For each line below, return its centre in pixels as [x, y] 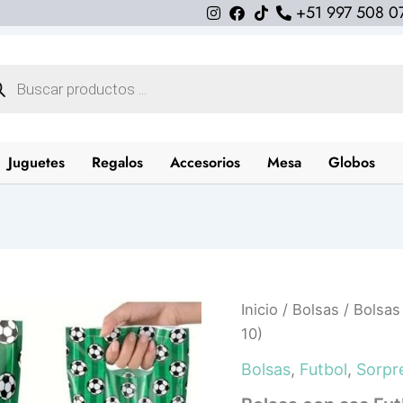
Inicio [259, 309]
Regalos [117, 162]
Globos [351, 162]
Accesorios [205, 162]
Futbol [323, 369]
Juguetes [36, 162]
